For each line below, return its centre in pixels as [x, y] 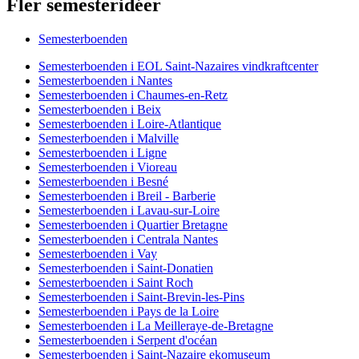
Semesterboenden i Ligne [103, 153]
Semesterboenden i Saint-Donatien [126, 268]
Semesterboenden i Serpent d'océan [128, 341]
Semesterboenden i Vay [98, 254]
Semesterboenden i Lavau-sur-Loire [129, 211]
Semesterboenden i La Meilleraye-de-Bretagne [156, 326]
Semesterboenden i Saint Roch [116, 283]
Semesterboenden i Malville [109, 139]
